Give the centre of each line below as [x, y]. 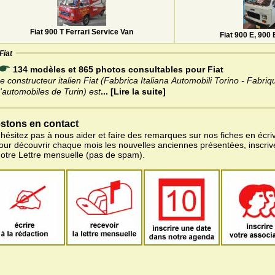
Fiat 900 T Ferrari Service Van [81, 32]
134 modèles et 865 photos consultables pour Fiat [118, 69]
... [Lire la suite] [133, 91]
